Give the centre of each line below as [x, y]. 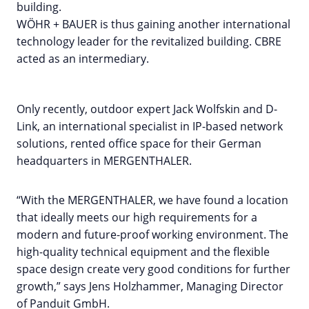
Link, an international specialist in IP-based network [150, 127]
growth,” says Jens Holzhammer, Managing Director [150, 287]
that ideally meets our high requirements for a [137, 218]
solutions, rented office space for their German [139, 144]
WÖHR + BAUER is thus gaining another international [153, 24]
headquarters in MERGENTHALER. [104, 161]
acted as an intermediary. [83, 59]
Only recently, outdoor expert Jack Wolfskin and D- [147, 109]
